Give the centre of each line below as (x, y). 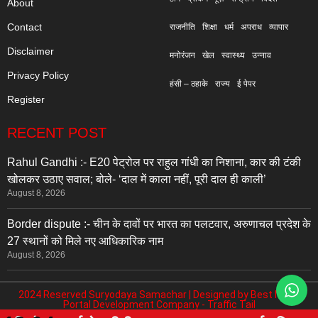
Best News (275, 294)
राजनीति (182, 27)
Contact (24, 27)
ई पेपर (246, 84)
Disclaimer (31, 51)
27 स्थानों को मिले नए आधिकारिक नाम (85, 241)
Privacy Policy (38, 76)
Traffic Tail (231, 304)
